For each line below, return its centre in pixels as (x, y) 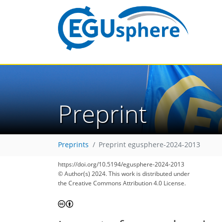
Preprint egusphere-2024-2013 (149, 145)
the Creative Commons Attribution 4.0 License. (122, 183)
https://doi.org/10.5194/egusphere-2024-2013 (121, 164)
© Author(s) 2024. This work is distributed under (124, 174)
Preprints (73, 145)
